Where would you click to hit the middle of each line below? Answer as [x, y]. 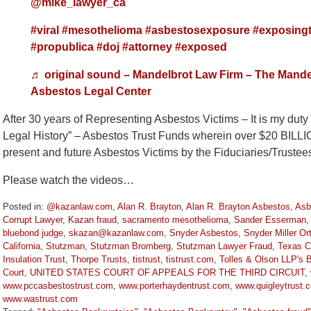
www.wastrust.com [40, 299]
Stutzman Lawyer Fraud [224, 246]
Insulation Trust [34, 260]
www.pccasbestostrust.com [58, 286]
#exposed [201, 47]
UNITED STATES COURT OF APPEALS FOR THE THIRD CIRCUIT [167, 273]
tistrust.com [190, 260]
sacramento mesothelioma [175, 220]
